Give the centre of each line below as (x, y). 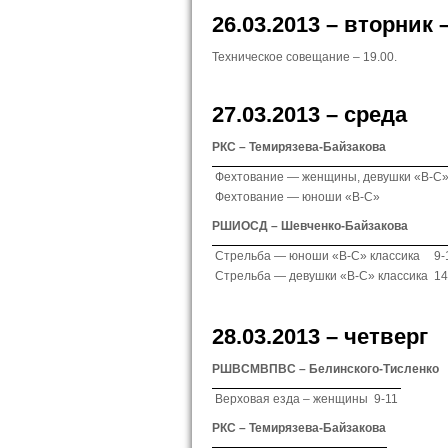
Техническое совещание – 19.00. (304, 57)
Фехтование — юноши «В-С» (297, 197)
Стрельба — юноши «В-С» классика (317, 256)
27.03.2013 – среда (309, 114)
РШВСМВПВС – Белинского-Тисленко (325, 369)
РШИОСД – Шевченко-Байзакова (310, 226)
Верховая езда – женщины (291, 399)
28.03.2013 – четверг (320, 336)
